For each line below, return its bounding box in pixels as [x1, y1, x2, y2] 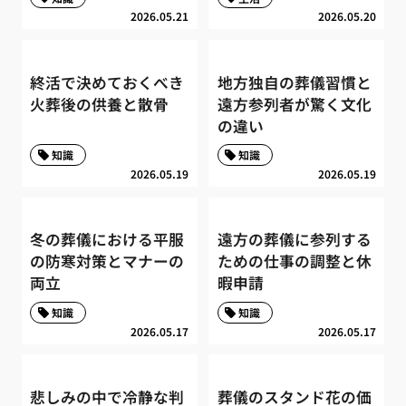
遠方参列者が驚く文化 [217, 92, 372, 115]
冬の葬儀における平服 [30, 228, 185, 251]
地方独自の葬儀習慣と [217, 71, 372, 93]
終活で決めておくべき [30, 71, 185, 93]
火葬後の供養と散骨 [30, 92, 169, 115]
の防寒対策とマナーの [30, 250, 185, 273]
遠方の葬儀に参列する [217, 228, 372, 251]
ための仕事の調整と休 [217, 250, 372, 273]
